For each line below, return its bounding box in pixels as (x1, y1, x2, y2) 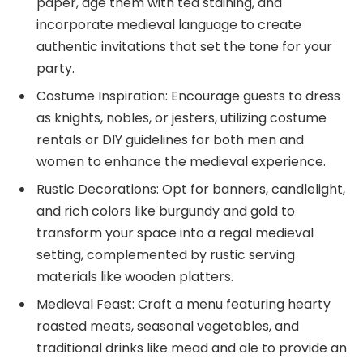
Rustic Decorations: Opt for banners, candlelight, (36, 179, 345, 199)
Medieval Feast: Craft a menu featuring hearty (36, 294, 331, 314)
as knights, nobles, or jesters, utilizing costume (36, 108, 327, 127)
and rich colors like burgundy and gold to (36, 201, 295, 220)
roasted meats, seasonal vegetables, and (36, 316, 299, 335)
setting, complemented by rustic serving (36, 245, 295, 264)
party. (36, 58, 75, 78)
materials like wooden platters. (36, 267, 233, 286)
